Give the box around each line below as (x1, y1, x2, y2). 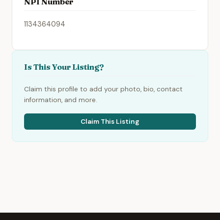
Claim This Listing (81, 117, 139, 126)
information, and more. (24, 95, 97, 104)
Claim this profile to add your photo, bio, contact (24, 84, 183, 93)
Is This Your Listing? (24, 61, 104, 72)
